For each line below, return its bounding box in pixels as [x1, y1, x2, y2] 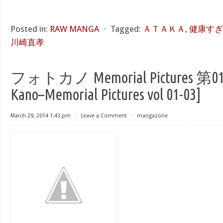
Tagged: [111, 24, 141, 34]
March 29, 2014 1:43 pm [10, 112, 71, 119]
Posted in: [10, 24, 48, 34]
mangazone [137, 112, 168, 119]
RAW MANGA [50, 24, 99, 34]
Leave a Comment [81, 112, 127, 119]
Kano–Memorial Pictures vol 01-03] [10, 86, 201, 103]
